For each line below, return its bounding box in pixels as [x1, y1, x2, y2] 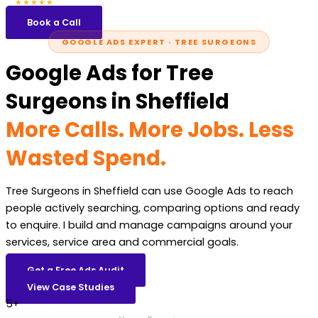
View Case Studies [27, 280, 114, 293]
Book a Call [27, 16, 81, 28]
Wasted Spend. [6, 143, 166, 172]
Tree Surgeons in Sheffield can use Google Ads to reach [6, 184, 293, 199]
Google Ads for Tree [6, 57, 214, 87]
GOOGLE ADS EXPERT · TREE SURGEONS [61, 35, 257, 48]
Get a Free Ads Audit [27, 263, 124, 276]
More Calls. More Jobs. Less [6, 114, 294, 144]
